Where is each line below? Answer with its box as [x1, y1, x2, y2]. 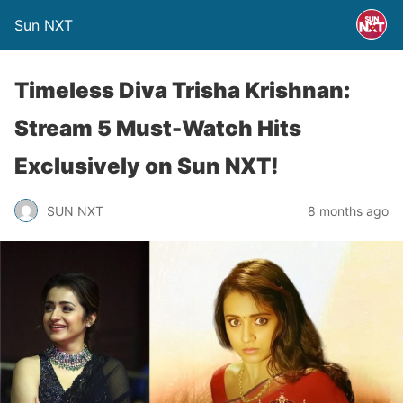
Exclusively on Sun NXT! [14, 153, 279, 179]
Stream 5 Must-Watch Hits [14, 115, 301, 141]
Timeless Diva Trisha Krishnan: [14, 77, 351, 103]
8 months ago [308, 202, 389, 219]
